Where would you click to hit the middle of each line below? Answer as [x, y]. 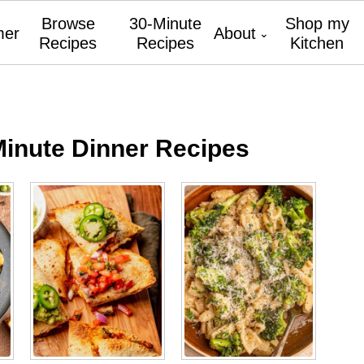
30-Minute [165, 24]
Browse [68, 24]
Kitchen [317, 43]
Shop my [317, 24]
